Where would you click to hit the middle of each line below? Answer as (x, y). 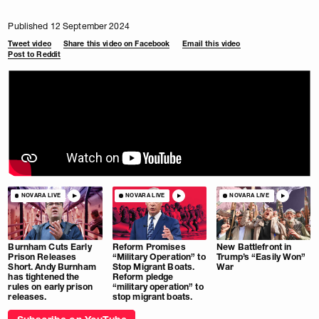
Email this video (211, 44)
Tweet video (30, 44)
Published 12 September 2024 (69, 26)
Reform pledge (143, 277)
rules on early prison (51, 287)
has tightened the (44, 277)
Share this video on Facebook (116, 44)
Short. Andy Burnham (52, 267)
